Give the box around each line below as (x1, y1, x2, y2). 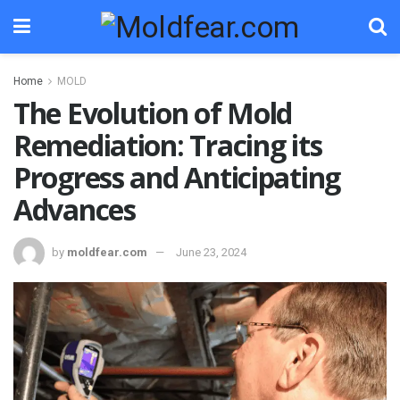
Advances (13, 190, 136, 229)
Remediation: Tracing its (13, 126, 322, 164)
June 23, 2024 (176, 245, 246, 259)
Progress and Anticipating (13, 158, 340, 196)
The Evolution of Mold (13, 94, 293, 132)
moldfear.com (67, 245, 147, 259)
